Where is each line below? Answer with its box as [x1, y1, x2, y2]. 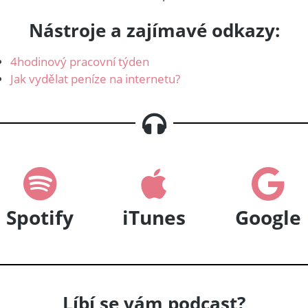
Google [234, 203, 301, 230]
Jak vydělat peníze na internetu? [10, 70, 181, 87]
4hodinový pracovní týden [10, 53, 150, 69]
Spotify [6, 203, 74, 230]
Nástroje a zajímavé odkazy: [28, 17, 280, 43]
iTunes [122, 203, 186, 230]
